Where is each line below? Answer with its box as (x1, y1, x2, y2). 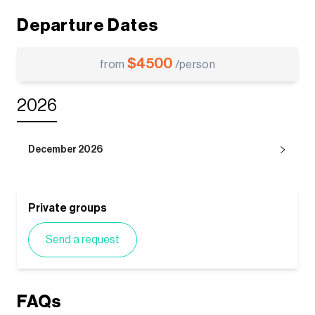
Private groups (28, 202, 107, 214)
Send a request (46, 233, 120, 245)
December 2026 (28, 144, 103, 155)
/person (172, 58, 216, 70)
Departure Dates (17, 16, 158, 34)
